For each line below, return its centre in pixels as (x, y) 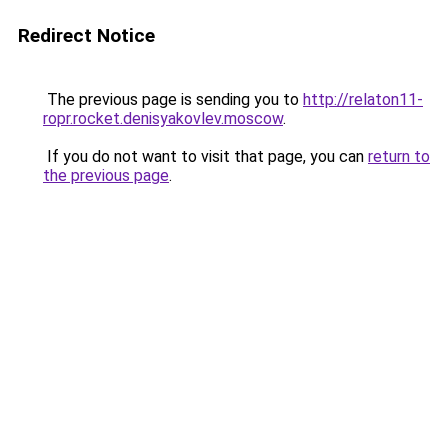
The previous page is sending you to (173, 99)
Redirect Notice (86, 35)
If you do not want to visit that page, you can (205, 156)
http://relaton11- (363, 99)
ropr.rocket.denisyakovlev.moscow (163, 118)
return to (399, 156)
